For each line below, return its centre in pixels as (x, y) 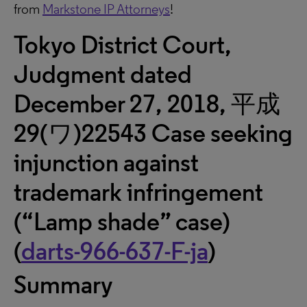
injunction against (106, 163)
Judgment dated (103, 74)
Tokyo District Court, (123, 45)
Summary (63, 285)
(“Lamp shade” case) (122, 222)
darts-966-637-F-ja (114, 251)
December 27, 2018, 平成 (147, 104)
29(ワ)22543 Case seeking (153, 133)
